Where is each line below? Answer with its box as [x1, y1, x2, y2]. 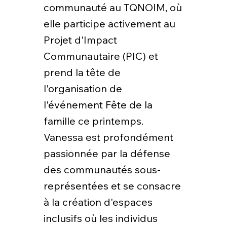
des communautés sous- [43, 163, 161, 176]
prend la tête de [43, 66, 121, 79]
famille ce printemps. [43, 115, 143, 128]
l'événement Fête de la [43, 98, 153, 111]
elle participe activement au [43, 17, 175, 30]
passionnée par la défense [43, 147, 170, 160]
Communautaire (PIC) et [43, 50, 158, 63]
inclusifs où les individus [43, 212, 158, 225]
